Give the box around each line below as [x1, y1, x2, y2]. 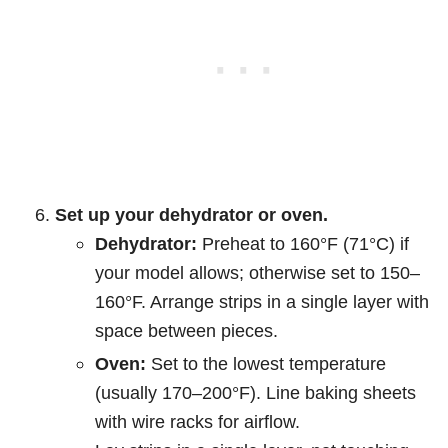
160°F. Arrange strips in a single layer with [95, 291, 429, 313]
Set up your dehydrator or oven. [55, 204, 328, 226]
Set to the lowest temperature [146, 353, 386, 375]
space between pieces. [95, 320, 278, 342]
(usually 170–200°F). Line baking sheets [95, 382, 416, 404]
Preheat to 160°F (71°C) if [197, 233, 409, 255]
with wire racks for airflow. [95, 411, 300, 433]
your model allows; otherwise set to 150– [95, 262, 420, 284]
